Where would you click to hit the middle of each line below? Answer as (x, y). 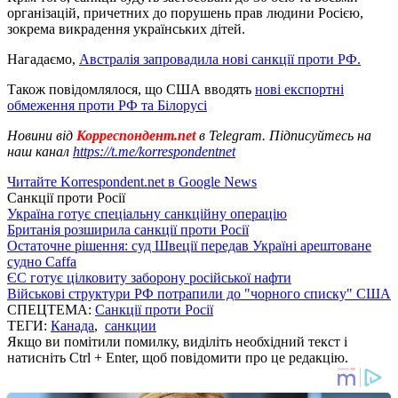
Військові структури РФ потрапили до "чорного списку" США (199, 293)
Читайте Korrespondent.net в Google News (132, 181)
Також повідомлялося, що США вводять (131, 89)
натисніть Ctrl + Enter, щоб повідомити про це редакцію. (178, 357)
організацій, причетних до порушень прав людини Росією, (185, 12)
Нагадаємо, (43, 59)
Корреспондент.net (136, 135)
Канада (72, 325)
